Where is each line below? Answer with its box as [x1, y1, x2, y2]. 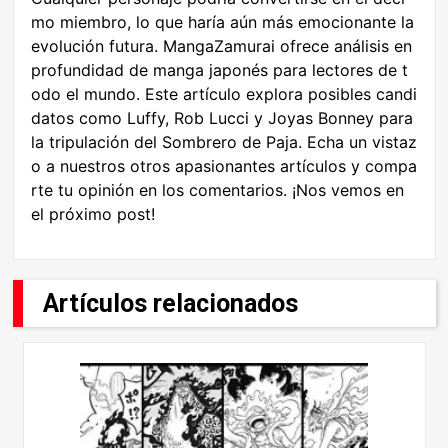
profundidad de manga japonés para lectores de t [31, 60, 408, 81]
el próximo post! [31, 204, 155, 225]
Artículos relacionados [42, 288, 298, 318]
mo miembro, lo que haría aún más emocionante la [31, 12, 414, 33]
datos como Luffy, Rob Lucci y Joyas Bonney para [31, 108, 413, 129]
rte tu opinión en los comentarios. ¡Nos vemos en [31, 180, 404, 201]
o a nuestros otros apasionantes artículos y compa [31, 156, 417, 177]
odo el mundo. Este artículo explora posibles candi [31, 84, 417, 105]
